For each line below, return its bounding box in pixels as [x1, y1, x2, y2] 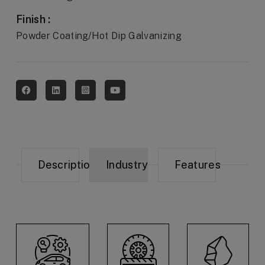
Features [174, 159, 221, 172]
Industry [106, 159, 148, 172]
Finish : [16, 13, 51, 26]
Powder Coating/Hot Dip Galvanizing [16, 30, 182, 42]
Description [37, 159, 96, 172]
